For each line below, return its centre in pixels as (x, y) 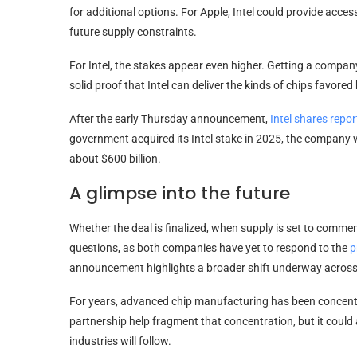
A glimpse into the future (180, 193)
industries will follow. (120, 341)
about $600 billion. (115, 158)
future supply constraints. (133, 31)
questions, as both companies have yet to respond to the (210, 247)
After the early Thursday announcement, (170, 118)
